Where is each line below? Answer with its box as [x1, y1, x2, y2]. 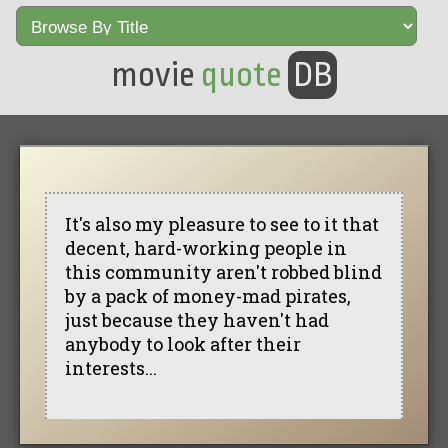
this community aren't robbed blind [64, 259, 382, 284]
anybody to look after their [64, 331, 301, 356]
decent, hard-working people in [64, 235, 347, 260]
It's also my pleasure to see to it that [64, 211, 379, 236]
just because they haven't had [64, 307, 329, 332]
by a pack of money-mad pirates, [64, 283, 351, 308]
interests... [64, 355, 157, 380]
